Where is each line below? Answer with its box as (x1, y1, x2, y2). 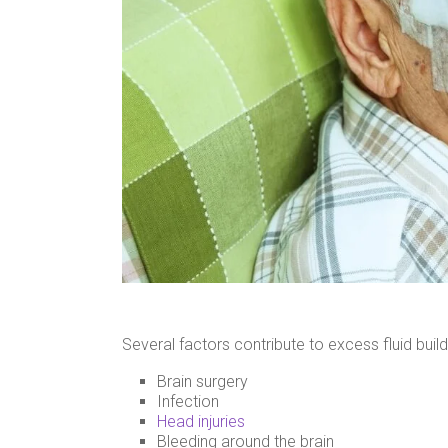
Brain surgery (157, 371, 248, 391)
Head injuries (157, 411, 245, 431)
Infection (157, 391, 219, 411)
